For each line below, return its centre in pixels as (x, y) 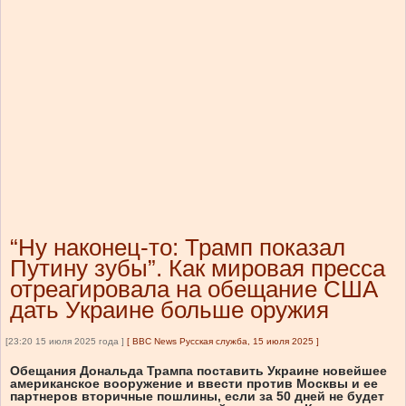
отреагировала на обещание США (194, 290)
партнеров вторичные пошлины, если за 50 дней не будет (197, 396)
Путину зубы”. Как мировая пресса (198, 269)
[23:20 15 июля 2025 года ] (65, 342)
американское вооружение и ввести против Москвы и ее (194, 384)
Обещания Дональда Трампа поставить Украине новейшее (198, 371)
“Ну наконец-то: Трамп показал (178, 248)
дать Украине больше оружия (169, 310)
